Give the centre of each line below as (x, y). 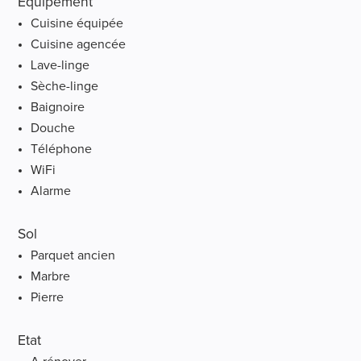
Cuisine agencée (79, 44)
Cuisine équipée (77, 23)
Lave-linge (60, 65)
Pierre (48, 297)
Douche (53, 128)
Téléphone (62, 149)
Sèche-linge (65, 86)
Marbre (51, 276)
